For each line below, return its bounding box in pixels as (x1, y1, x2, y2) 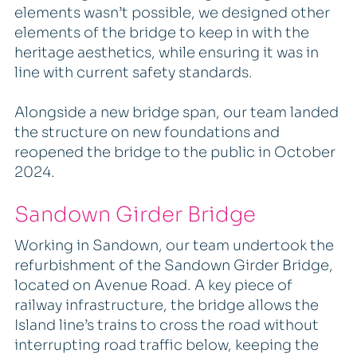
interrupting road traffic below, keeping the (14, 335, 319, 354)
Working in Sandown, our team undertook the (14, 236, 334, 254)
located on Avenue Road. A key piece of (14, 276, 292, 294)
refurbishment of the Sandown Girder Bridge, (14, 256, 333, 274)
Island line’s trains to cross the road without (14, 316, 319, 334)
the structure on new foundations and (14, 124, 280, 142)
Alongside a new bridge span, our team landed (14, 104, 339, 122)
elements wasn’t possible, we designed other (14, 4, 330, 22)
